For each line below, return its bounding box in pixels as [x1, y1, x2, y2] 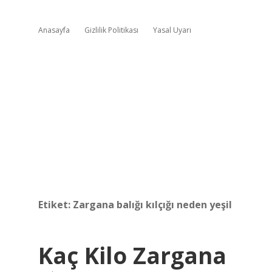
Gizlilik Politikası [84, 25, 138, 35]
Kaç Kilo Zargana [38, 240, 226, 271]
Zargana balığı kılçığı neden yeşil [73, 198, 232, 211]
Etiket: [38, 198, 73, 211]
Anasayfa [38, 25, 70, 35]
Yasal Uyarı [153, 25, 191, 35]
